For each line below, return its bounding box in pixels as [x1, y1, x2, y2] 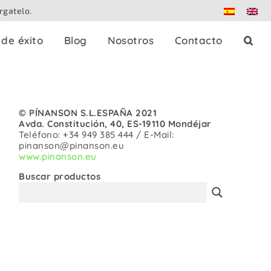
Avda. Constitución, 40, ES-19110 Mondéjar [19, 118, 212, 130]
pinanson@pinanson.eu [19, 140, 124, 152]
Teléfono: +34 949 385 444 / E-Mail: [19, 129, 174, 141]
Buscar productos [19, 171, 100, 183]
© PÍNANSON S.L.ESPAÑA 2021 [19, 107, 157, 119]
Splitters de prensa [120, 79, 207, 91]
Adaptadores [120, 237, 180, 249]
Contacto [174, 33, 223, 47]
